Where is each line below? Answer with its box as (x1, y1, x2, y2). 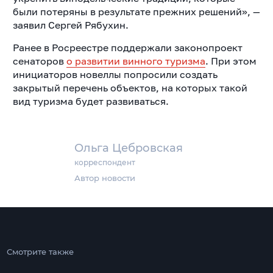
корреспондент (74, 157, 136, 167)
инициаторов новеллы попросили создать (12, 68, 218, 80)
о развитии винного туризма (66, 54, 205, 67)
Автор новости (74, 172, 136, 183)
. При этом (205, 54, 257, 67)
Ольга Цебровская (74, 141, 183, 155)
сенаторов (12, 54, 66, 67)
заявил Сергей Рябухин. (12, 18, 129, 31)
